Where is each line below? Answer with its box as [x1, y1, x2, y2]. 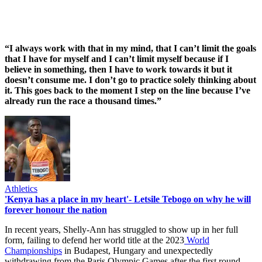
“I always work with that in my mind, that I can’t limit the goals [5, 43, 256, 53]
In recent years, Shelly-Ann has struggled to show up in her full [5, 224, 238, 235]
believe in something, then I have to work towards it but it [5, 64, 232, 74]
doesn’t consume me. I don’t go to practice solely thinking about [5, 74, 256, 85]
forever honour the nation [5, 204, 107, 215]
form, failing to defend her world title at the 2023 [5, 235, 184, 245]
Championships [5, 245, 62, 256]
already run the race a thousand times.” [5, 95, 161, 106]
